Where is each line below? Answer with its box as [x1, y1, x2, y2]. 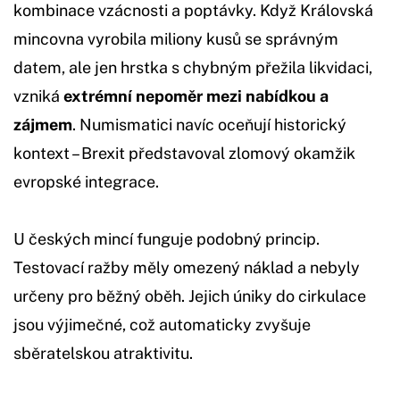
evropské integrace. [13, 171, 159, 191]
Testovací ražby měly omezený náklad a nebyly [13, 257, 360, 277]
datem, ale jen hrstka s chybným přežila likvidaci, [13, 57, 372, 77]
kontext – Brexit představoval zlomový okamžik [13, 143, 355, 162]
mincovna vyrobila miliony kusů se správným [13, 29, 338, 48]
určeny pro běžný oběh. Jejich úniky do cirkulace [13, 286, 366, 305]
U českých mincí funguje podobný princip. [13, 229, 320, 248]
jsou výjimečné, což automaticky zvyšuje [13, 314, 311, 334]
